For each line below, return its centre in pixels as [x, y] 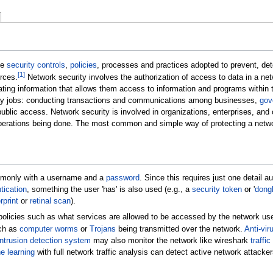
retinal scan [50, 201]
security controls [36, 65]
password [122, 178]
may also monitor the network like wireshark [170, 241]
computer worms [48, 229]
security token [217, 189]
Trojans [102, 229]
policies [83, 65]
